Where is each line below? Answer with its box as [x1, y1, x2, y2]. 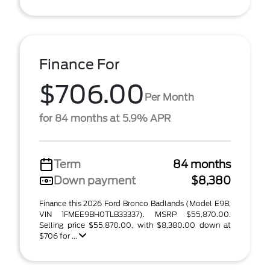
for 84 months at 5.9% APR [39, 113, 171, 124]
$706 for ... [39, 231, 79, 240]
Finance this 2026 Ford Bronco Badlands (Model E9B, [39, 199, 231, 208]
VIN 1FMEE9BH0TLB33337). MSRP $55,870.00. [39, 210, 231, 219]
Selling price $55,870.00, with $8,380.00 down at [39, 221, 231, 230]
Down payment [54, 174, 136, 187]
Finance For [39, 56, 120, 73]
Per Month [145, 91, 194, 103]
